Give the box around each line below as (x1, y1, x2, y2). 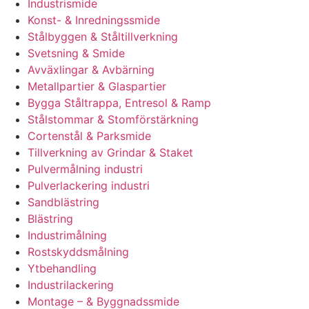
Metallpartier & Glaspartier (28, 79, 166, 94)
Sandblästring (28, 195, 99, 210)
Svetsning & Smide (28, 46, 125, 61)
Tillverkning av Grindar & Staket (28, 146, 193, 160)
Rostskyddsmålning (28, 245, 129, 259)
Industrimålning (28, 228, 107, 243)
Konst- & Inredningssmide (28, 13, 160, 28)
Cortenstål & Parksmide (28, 129, 151, 143)
